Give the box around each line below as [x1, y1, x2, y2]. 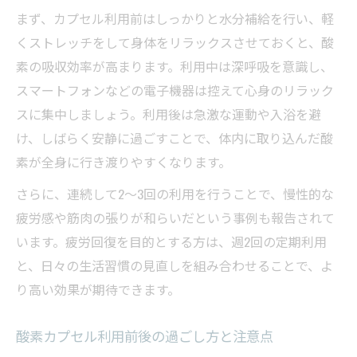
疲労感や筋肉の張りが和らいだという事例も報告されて [16, 208, 335, 228]
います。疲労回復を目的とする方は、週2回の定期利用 [16, 232, 327, 252]
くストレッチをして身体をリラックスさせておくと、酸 [16, 33, 334, 53]
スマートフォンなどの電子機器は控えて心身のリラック [16, 80, 334, 100]
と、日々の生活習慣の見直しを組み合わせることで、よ [16, 256, 333, 276]
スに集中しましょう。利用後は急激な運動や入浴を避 [16, 104, 321, 124]
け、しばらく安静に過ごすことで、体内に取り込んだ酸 [16, 128, 333, 148]
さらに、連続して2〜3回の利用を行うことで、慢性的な [16, 184, 334, 204]
